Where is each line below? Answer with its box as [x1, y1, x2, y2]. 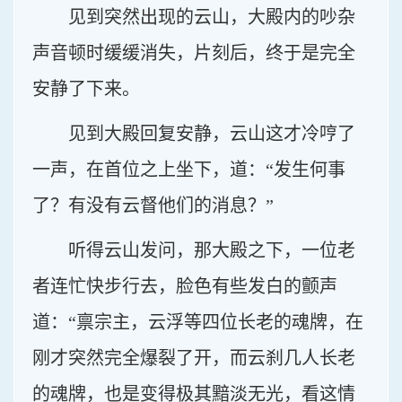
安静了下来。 [32, 79, 140, 99]
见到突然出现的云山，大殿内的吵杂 [68, 7, 355, 27]
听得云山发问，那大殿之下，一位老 [68, 240, 355, 260]
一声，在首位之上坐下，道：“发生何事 [32, 160, 345, 179]
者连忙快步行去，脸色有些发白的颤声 [32, 276, 337, 296]
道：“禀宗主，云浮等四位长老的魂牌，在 [32, 312, 363, 332]
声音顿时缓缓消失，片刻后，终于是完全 [32, 43, 355, 63]
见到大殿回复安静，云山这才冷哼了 [68, 124, 355, 144]
